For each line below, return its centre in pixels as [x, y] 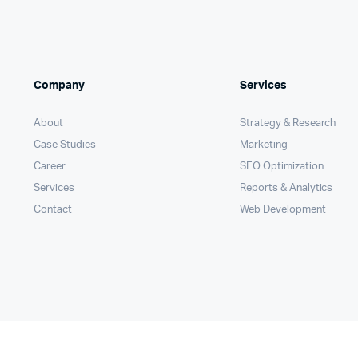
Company [59, 86]
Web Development [283, 210]
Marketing [264, 145]
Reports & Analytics [286, 189]
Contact [53, 210]
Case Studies [65, 145]
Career [50, 167]
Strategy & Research [288, 124]
